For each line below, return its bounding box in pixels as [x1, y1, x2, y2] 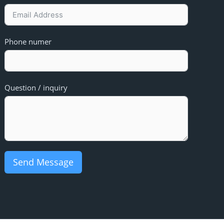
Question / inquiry [4, 82, 68, 92]
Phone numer [4, 36, 52, 46]
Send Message [13, 155, 74, 168]
